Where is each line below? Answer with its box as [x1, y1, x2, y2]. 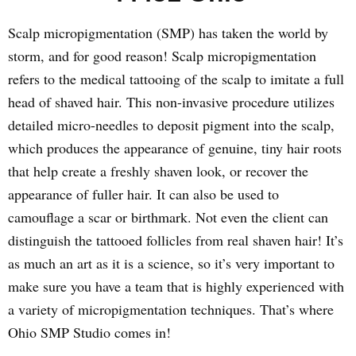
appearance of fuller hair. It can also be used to [8, 184, 279, 203]
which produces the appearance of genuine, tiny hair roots [8, 138, 342, 157]
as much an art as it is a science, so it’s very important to [8, 253, 335, 273]
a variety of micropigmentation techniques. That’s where [8, 300, 334, 319]
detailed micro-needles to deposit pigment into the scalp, [8, 115, 335, 134]
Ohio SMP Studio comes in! [8, 323, 171, 342]
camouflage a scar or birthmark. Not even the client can [8, 207, 328, 226]
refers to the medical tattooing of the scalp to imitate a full [8, 69, 344, 88]
